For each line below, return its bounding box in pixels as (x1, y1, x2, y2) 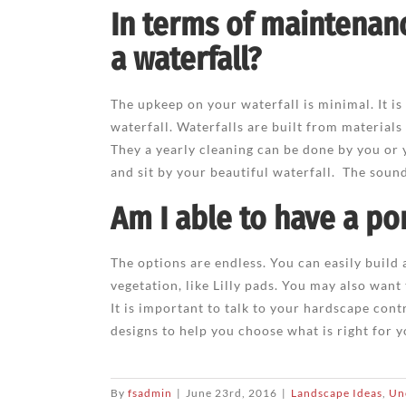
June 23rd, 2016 (186, 386, 277, 401)
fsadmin (128, 386, 172, 401)
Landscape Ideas (291, 386, 382, 401)
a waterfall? (111, 40, 261, 79)
